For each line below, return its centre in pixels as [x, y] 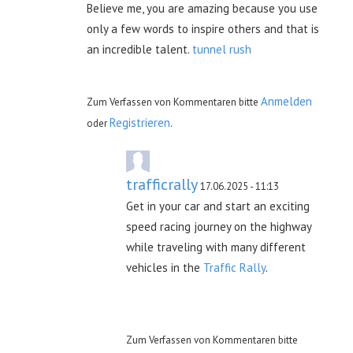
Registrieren [140, 122]
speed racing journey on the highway [219, 226]
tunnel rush [222, 49]
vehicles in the [165, 267]
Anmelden [286, 101]
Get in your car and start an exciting [218, 206]
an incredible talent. [139, 49]
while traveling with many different [216, 247]
